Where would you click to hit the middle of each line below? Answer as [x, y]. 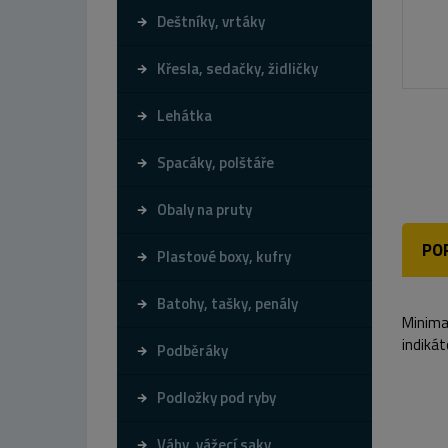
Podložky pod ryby [216, 397]
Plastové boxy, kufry [224, 256]
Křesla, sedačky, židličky [237, 68]
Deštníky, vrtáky [211, 21]
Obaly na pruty [204, 209]
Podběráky [192, 350]
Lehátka [184, 115]
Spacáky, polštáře [215, 162]
